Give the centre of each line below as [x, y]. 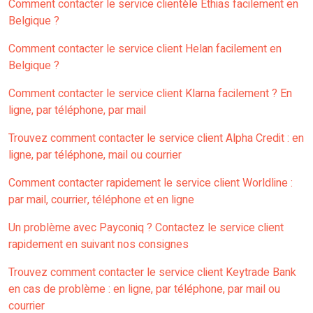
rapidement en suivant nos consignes [99, 245]
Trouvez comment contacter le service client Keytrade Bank [152, 273]
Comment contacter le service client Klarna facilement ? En [150, 94]
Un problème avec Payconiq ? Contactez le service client [146, 228]
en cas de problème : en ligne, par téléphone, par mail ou [144, 290]
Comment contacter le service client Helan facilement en [145, 49]
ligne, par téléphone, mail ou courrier [95, 155]
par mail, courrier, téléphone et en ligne [101, 200]
